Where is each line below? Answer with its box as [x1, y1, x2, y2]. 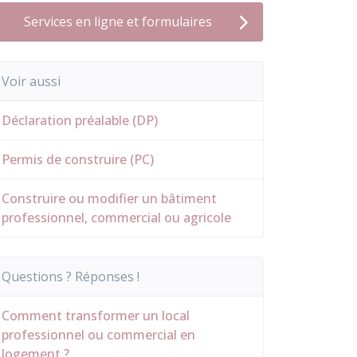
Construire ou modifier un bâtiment [2, 190, 217, 207]
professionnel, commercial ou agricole [2, 209, 231, 226]
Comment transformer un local [2, 307, 190, 324]
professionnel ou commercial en [2, 326, 195, 343]
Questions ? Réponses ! [2, 268, 139, 285]
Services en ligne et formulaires [24, 13, 212, 30]
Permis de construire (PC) [2, 151, 154, 168]
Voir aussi [2, 73, 61, 90]
